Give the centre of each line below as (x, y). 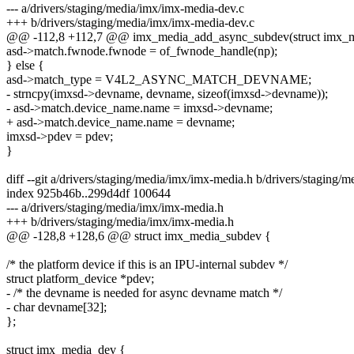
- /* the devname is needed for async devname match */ (144, 293)
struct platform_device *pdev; (80, 279)
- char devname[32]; (56, 307)
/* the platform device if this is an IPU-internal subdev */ (147, 265)
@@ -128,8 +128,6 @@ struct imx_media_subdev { (139, 236)
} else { (25, 66)
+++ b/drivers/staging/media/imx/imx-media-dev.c (130, 23)
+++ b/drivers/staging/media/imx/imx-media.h (120, 222)
